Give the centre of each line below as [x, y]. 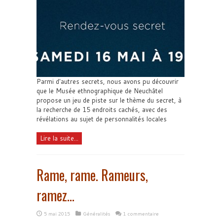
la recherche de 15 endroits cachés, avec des [102, 109]
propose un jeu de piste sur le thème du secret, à [109, 100]
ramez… [55, 195]
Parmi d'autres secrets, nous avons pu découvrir [108, 81]
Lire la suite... [59, 138]
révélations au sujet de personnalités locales [102, 119]
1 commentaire [141, 213]
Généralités [96, 213]
